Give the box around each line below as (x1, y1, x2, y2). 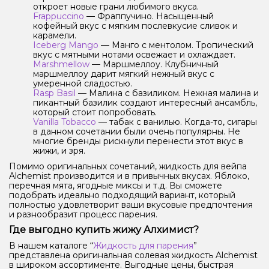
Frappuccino (33, 11, 84, 22)
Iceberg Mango (33, 40, 98, 51)
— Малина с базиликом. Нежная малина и (76, 88, 259, 99)
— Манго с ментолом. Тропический (98, 40, 253, 51)
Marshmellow (33, 59, 89, 70)
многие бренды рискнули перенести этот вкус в (33, 136, 243, 147)
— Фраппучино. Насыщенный (84, 11, 214, 22)
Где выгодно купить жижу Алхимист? (9, 224, 199, 236)
